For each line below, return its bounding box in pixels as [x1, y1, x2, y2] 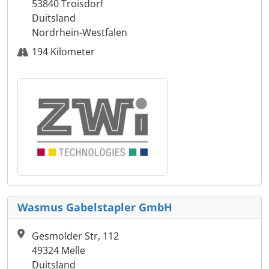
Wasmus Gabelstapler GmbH [17, 200, 172, 215]
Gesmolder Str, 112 [32, 229, 119, 243]
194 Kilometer [32, 45, 95, 59]
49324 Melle [32, 244, 85, 258]
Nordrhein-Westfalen [32, 26, 127, 40]
